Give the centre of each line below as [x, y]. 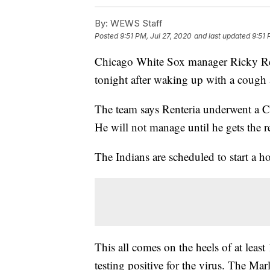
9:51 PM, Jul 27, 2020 [156, 36]
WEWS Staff [135, 24]
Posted [107, 36]
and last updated [222, 36]
